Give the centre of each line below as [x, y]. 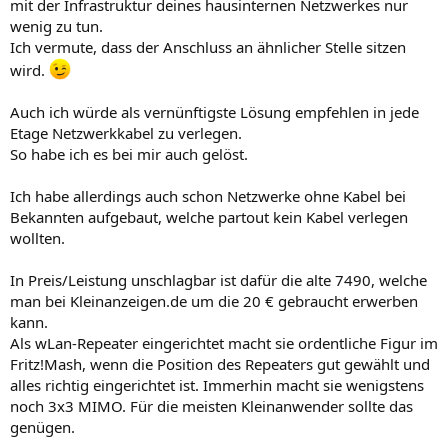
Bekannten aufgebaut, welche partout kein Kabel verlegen [209, 216]
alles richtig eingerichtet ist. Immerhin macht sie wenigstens [217, 384]
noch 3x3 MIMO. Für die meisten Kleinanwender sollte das [211, 405]
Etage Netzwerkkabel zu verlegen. [126, 132]
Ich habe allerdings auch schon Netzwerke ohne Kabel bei [208, 195]
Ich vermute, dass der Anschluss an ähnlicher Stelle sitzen [208, 46]
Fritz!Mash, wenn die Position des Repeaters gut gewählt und [220, 363]
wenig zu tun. [56, 25]
